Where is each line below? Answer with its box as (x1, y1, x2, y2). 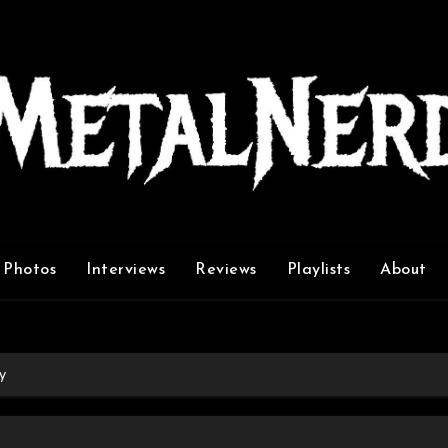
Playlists (286, 261, 350, 278)
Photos (3, 261, 56, 278)
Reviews (195, 261, 257, 278)
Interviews (86, 261, 165, 278)
